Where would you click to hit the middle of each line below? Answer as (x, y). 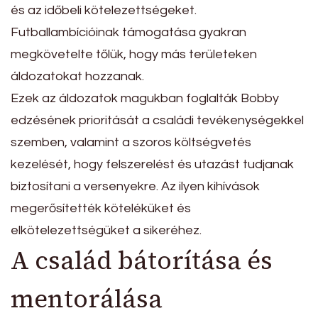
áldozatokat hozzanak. (77, 77)
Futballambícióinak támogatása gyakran (128, 33)
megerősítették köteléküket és (101, 209)
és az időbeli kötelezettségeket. (104, 11)
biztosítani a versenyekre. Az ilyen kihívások (135, 187)
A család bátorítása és (142, 261)
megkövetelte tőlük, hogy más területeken (134, 55)
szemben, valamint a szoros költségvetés (131, 143)
